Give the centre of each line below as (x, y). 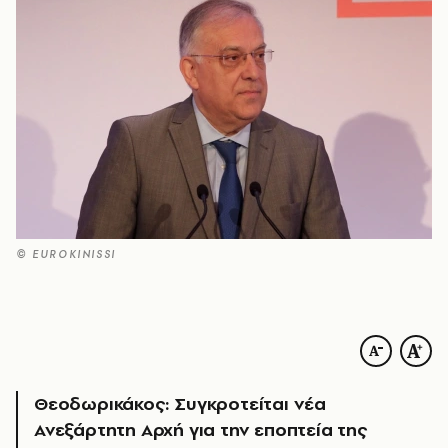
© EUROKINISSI (66, 254)
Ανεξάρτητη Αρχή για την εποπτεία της (200, 429)
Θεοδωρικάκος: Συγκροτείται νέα (180, 403)
